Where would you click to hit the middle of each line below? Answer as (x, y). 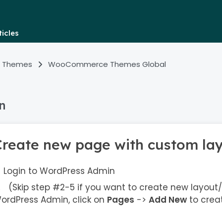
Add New (167, 200)
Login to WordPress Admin (59, 171)
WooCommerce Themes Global (107, 64)
